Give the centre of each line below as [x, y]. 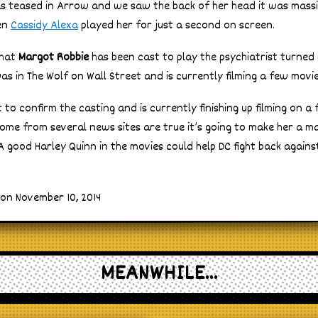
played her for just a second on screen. [176, 26]
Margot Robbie [54, 58]
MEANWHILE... [159, 274]
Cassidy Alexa [44, 26]
